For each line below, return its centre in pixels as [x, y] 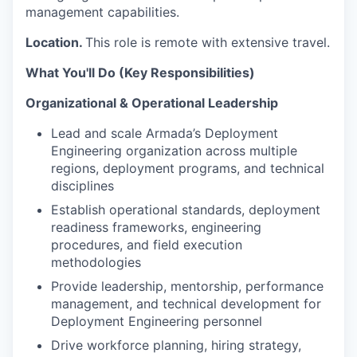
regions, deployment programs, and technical [188, 169]
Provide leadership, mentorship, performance [187, 286]
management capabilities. [102, 12]
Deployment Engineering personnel [157, 322]
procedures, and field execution [147, 245]
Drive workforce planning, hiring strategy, [176, 345]
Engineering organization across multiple [174, 151]
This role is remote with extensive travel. [208, 43]
